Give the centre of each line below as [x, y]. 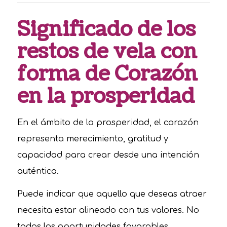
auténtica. [38, 171]
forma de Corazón [107, 74]
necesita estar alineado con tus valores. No [108, 211]
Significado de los [106, 30]
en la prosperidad [106, 97]
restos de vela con [107, 52]
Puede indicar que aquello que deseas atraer [112, 194]
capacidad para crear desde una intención [108, 155]
